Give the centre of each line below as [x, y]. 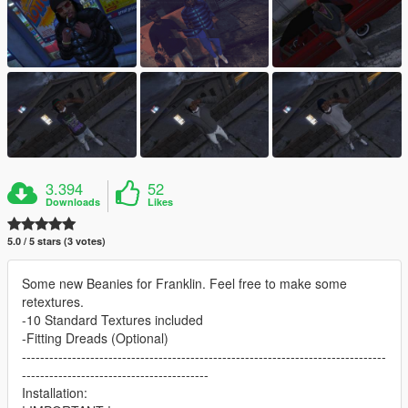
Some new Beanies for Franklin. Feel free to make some [184, 284]
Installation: [55, 393]
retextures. [53, 302]
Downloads [73, 202]
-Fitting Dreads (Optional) [95, 338]
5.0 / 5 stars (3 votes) [56, 241]
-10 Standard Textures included [112, 320]
